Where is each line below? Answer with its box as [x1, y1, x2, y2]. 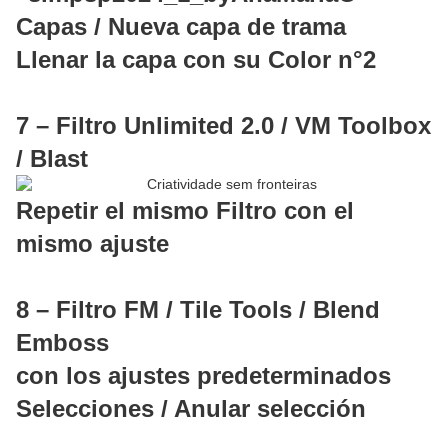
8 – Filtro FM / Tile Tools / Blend [16, 296, 380, 324]
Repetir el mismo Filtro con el [16, 197, 354, 225]
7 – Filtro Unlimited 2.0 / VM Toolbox [16, 112, 431, 140]
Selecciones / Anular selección [16, 395, 366, 423]
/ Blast [16, 145, 88, 173]
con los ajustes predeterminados [16, 362, 391, 390]
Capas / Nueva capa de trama [16, 13, 346, 41]
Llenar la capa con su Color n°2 [16, 46, 376, 74]
